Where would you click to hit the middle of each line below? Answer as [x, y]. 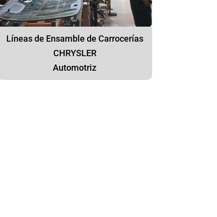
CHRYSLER [75, 53]
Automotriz [75, 68]
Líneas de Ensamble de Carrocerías [75, 39]
